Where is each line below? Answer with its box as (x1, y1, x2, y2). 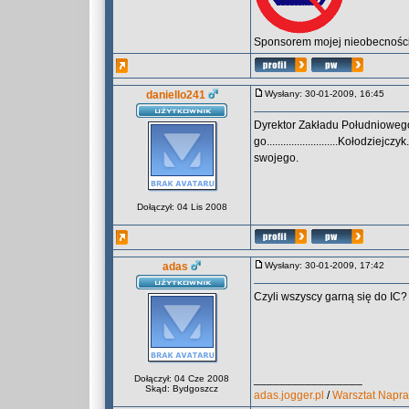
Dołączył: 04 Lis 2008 (136, 202, 227, 212)
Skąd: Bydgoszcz (145, 383, 218, 393)
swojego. (254, 152, 299, 164)
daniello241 (145, 89, 205, 101)
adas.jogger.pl (254, 389, 324, 402)
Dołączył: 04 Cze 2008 (134, 373, 229, 383)
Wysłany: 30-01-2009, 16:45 (265, 89, 393, 99)
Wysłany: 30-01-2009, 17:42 (265, 260, 393, 270)
